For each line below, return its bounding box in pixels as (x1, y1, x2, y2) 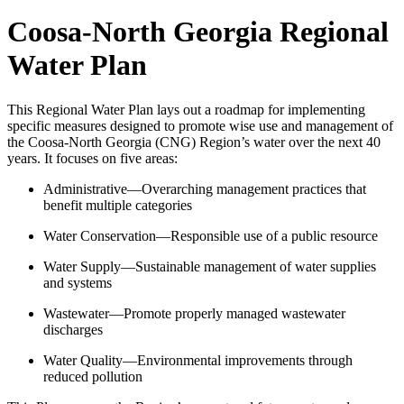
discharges (43, 321, 106, 337)
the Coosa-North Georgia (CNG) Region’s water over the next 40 (7, 133, 381, 150)
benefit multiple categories (43, 197, 199, 213)
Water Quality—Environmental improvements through (43, 352, 353, 368)
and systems (43, 274, 115, 290)
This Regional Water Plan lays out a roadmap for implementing (7, 101, 365, 117)
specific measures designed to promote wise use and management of (7, 117, 393, 133)
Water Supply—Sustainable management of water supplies (43, 258, 376, 274)
